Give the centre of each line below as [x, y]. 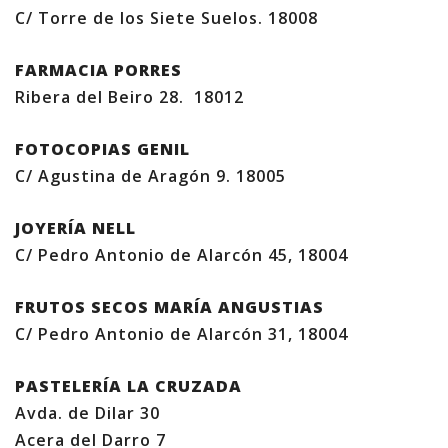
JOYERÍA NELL [75, 228]
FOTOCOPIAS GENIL [102, 149]
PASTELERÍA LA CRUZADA [128, 386]
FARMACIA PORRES [98, 70]
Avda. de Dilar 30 [87, 413]
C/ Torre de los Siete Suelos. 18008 [166, 18]
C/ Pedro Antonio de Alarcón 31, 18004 [181, 334]
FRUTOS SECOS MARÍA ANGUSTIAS [169, 307]
